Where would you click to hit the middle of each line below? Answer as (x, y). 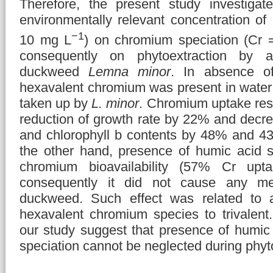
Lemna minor (130, 72)
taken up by (56, 104)
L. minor (115, 104)
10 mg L (46, 40)
